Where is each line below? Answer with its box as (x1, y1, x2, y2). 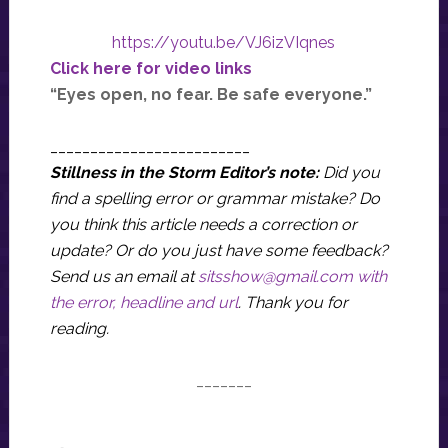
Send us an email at (49, 267, 198, 286)
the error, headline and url (49, 293, 238, 312)
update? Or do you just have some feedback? (49, 241, 388, 260)
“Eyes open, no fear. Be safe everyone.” (49, 85, 372, 104)
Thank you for (244, 293, 348, 312)
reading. (49, 319, 109, 338)
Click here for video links (49, 59, 252, 78)
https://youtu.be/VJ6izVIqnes (112, 33, 336, 52)
